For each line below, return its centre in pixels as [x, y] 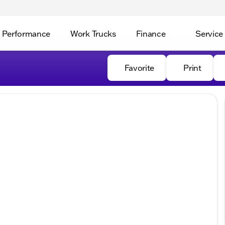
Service [209, 33]
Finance [151, 33]
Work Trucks [93, 33]
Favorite [139, 68]
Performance [26, 33]
